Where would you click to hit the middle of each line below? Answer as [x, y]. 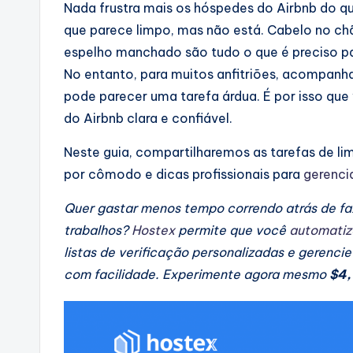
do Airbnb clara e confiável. [148, 119]
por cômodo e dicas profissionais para [184, 175]
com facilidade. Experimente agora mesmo [197, 275]
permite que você [232, 230]
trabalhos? [98, 230]
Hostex [153, 230]
